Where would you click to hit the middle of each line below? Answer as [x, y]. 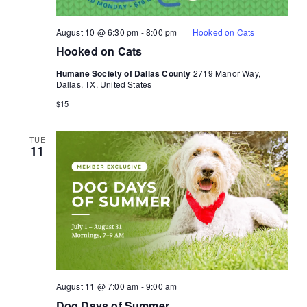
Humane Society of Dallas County [124, 73]
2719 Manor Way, [226, 73]
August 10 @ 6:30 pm [97, 32]
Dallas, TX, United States [104, 84]
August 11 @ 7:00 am [97, 286]
